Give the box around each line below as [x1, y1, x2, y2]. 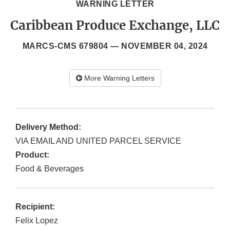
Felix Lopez [15, 216, 58, 225]
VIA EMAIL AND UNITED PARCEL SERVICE [15, 137, 181, 146]
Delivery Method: [15, 123, 81, 132]
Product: [15, 150, 49, 160]
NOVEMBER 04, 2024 [121, 42, 208, 51]
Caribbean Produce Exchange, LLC [10, 17, 220, 34]
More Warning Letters [82, 74, 155, 83]
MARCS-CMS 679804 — [22, 42, 121, 51]
